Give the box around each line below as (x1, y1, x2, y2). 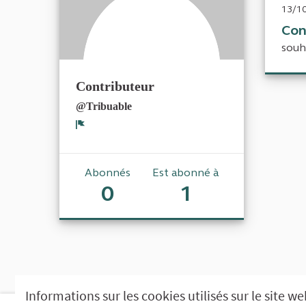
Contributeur (76, 78, 154, 94)
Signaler (80, 130, 127, 145)
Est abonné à (152, 165, 219, 179)
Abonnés (84, 165, 130, 179)
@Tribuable (76, 100, 132, 112)
